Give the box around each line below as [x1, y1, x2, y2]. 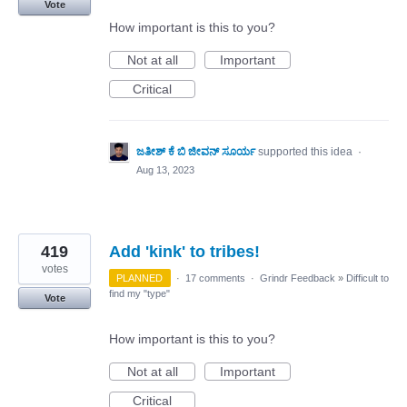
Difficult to [345, 273, 389, 284]
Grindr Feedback [259, 273, 335, 284]
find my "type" [109, 288, 170, 300]
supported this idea [258, 145, 355, 159]
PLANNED [116, 273, 164, 284]
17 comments [184, 273, 245, 284]
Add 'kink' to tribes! [109, 243, 260, 262]
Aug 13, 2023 [136, 164, 194, 176]
